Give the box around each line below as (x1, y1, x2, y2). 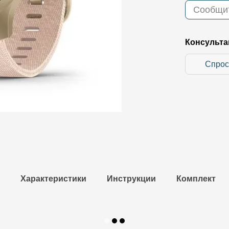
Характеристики (20, 174, 86, 183)
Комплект (176, 174, 216, 183)
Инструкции (106, 174, 156, 183)
